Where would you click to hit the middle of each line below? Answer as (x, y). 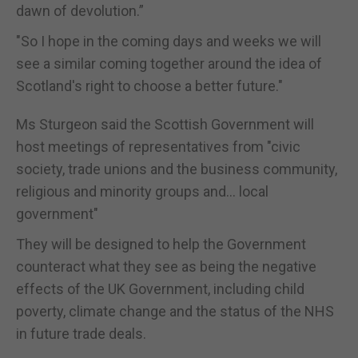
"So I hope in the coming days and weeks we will (169, 41)
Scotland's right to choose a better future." (149, 86)
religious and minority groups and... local (142, 191)
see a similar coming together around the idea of (169, 63)
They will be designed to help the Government (161, 244)
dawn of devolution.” (80, 10)
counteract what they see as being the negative (166, 266)
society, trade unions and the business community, (177, 169)
